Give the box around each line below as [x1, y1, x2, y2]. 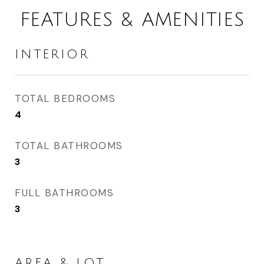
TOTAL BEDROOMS [15, 92, 115, 105]
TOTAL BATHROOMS [15, 139, 123, 152]
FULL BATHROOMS [15, 186, 114, 199]
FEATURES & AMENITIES [19, 9, 245, 30]
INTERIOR [15, 48, 90, 61]
